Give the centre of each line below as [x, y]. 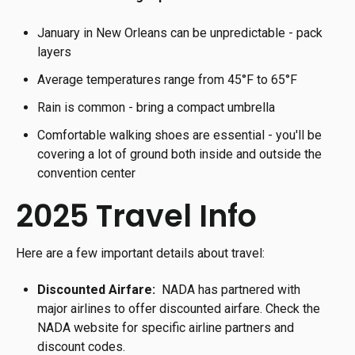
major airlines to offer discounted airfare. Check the [179, 309]
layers [55, 52]
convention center [87, 174]
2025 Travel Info [136, 216]
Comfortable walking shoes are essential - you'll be [180, 136]
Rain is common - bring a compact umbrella [157, 108]
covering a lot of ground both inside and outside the [180, 155]
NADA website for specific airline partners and [166, 328]
